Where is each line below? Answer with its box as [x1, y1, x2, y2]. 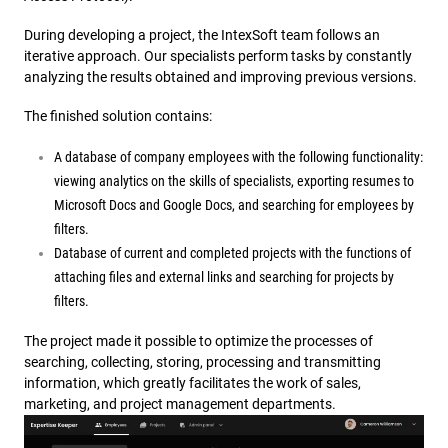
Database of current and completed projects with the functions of [54, 244, 411, 261]
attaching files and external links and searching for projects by [54, 268, 394, 285]
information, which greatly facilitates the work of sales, [24, 374, 361, 391]
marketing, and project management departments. [24, 395, 336, 412]
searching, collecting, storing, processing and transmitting [24, 353, 381, 370]
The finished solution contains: [24, 107, 212, 124]
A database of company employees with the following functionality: [54, 148, 423, 165]
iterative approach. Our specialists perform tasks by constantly [24, 47, 412, 64]
